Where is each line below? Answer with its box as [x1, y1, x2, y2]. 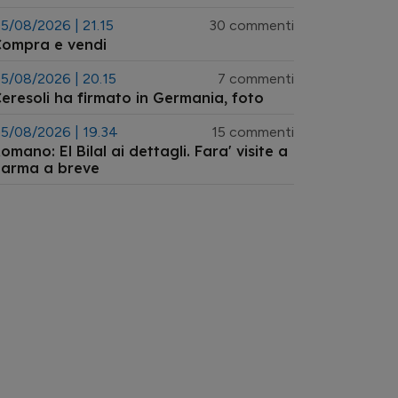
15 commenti [211, 123, 294, 140]
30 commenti [209, 17, 294, 34]
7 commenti [218, 70, 294, 87]
